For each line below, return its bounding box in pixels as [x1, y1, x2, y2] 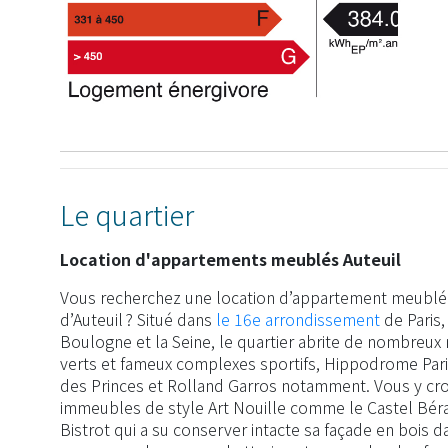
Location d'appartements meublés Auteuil [60, 247, 401, 272]
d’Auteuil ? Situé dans [60, 307, 216, 332]
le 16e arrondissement [216, 307, 380, 332]
